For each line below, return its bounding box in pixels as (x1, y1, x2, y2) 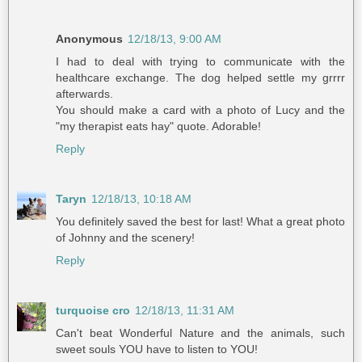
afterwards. (56, 87, 113, 101)
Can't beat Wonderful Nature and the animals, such (56, 326, 345, 340)
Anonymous (56, 32, 123, 46)
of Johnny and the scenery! (56, 231, 195, 245)
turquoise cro (56, 304, 130, 318)
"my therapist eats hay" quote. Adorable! (56, 120, 261, 133)
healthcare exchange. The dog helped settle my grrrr (56, 71, 345, 85)
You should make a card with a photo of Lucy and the (56, 103, 345, 117)
